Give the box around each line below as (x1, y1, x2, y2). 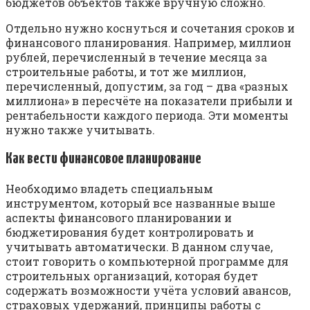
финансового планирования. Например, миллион (6, 35, 291, 50)
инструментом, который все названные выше (6, 195, 275, 210)
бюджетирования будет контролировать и (6, 224, 254, 239)
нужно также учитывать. (6, 122, 155, 137)
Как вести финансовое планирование (6, 150, 201, 167)
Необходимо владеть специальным (6, 181, 213, 196)
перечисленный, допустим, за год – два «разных (6, 78, 289, 93)
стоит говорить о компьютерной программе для (6, 253, 289, 268)
